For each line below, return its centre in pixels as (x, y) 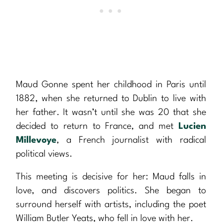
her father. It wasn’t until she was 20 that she (111, 113)
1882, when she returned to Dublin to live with (111, 99)
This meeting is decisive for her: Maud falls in (111, 177)
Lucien (192, 127)
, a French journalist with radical (131, 140)
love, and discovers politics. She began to (111, 191)
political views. (44, 154)
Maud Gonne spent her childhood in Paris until (111, 85)
